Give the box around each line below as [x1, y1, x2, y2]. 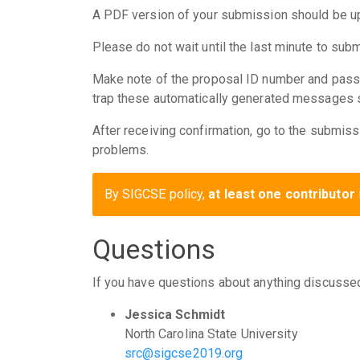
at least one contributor [208, 186, 355, 202]
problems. [92, 141, 149, 157]
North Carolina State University [124, 326, 298, 342]
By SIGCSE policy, [104, 186, 209, 202]
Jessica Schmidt [124, 307, 225, 322]
